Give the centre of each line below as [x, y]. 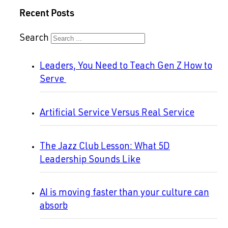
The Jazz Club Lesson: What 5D [105, 147]
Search [34, 39]
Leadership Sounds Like [90, 160]
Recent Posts [47, 13]
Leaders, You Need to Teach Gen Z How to [126, 67]
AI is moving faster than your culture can [124, 194]
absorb [54, 207]
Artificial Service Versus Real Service [117, 113]
